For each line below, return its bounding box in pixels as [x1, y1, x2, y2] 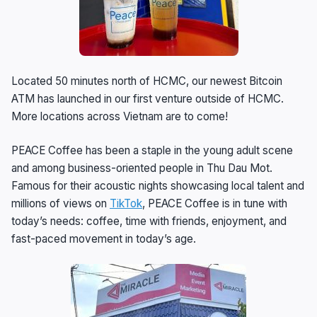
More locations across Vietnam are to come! [11, 109, 228, 123]
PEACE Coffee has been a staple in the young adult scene [11, 143, 293, 157]
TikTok [110, 196, 142, 210]
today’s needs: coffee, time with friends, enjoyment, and [11, 214, 287, 228]
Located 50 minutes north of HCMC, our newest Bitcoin [11, 74, 282, 88]
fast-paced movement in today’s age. [11, 231, 196, 246]
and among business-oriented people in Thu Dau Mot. [11, 161, 272, 175]
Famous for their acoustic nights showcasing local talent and [11, 178, 304, 192]
